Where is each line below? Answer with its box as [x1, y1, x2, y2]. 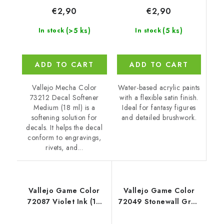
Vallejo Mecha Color [32, 82, 97, 93]
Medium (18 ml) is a [33, 102, 95, 113]
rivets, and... [45, 142, 83, 153]
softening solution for [31, 112, 97, 123]
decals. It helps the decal [26, 122, 103, 133]
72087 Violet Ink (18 [27, 196, 101, 207]
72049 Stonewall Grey [118, 196, 200, 207]
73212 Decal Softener [29, 92, 99, 103]
